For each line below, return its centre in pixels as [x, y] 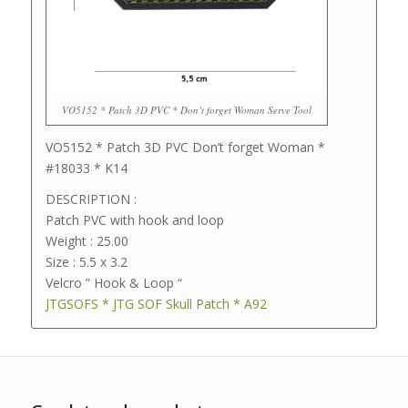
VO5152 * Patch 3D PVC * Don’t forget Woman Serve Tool [186, 109]
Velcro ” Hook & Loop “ [113, 283]
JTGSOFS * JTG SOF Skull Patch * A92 [156, 304]
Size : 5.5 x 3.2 [86, 262]
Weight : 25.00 [87, 241]
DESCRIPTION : [91, 199]
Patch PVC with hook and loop [134, 220]
